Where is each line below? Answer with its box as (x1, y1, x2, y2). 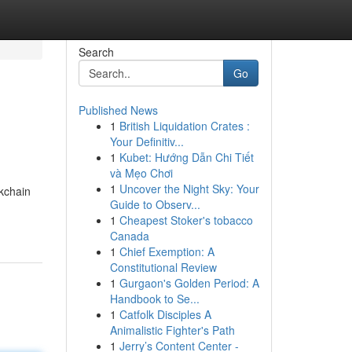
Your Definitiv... (109, 134, 184, 149)
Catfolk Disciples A (119, 306, 211, 322)
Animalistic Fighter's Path (109, 322, 235, 338)
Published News (78, 102, 158, 118)
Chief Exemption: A (119, 244, 214, 259)
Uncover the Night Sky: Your (119, 181, 259, 196)
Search (78, 44, 114, 60)
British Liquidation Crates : (119, 118, 250, 134)
